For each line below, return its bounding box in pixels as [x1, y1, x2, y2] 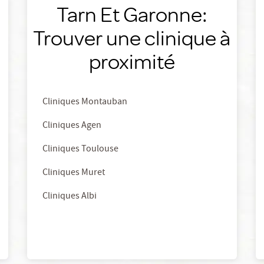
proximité [88, 48, 175, 74]
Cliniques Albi [42, 190, 97, 204]
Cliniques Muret [42, 166, 105, 180]
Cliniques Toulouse [42, 143, 119, 157]
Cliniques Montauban [42, 95, 128, 110]
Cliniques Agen [42, 119, 102, 133]
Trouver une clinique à [33, 24, 231, 51]
